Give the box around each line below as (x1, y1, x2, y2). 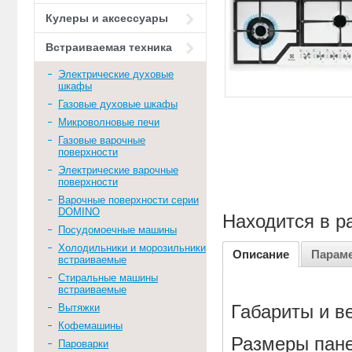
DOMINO (58, 206, 100, 218)
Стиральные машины (58, 272, 158, 284)
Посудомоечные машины (58, 224, 177, 236)
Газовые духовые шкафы (58, 98, 178, 110)
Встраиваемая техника (46, 41, 172, 53)
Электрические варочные (58, 164, 178, 176)
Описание (233, 247, 289, 262)
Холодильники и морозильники (58, 242, 206, 254)
